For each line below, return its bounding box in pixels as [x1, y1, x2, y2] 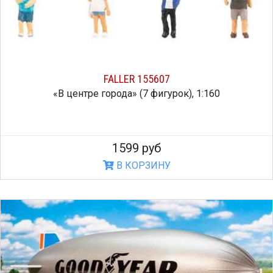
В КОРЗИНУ [113, 160, 171, 172]
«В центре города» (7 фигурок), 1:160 [53, 88, 220, 100]
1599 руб [112, 141, 161, 156]
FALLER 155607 [103, 73, 170, 86]
